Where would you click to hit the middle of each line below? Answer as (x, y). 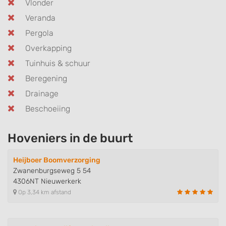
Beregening (46, 78)
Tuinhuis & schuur (58, 63)
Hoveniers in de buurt (70, 138)
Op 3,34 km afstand (44, 192)
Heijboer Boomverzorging (57, 160)
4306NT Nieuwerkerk (47, 181)
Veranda (40, 18)
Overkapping (48, 48)
